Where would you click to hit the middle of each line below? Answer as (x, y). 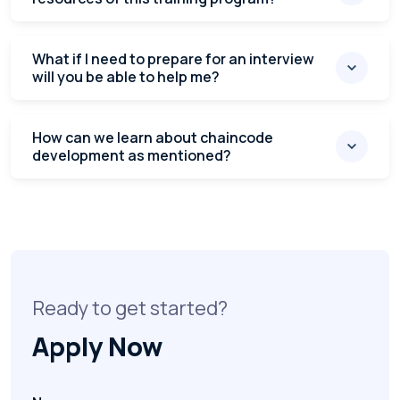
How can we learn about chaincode (153, 138)
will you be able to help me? (126, 77)
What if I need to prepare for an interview (173, 59)
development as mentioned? (132, 156)
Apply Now (97, 347)
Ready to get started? (130, 308)
